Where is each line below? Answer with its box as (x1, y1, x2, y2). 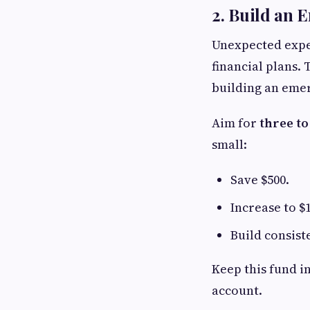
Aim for (212, 114, 259, 131)
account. (212, 282, 262, 299)
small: (212, 136, 247, 153)
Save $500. (230, 171, 289, 188)
